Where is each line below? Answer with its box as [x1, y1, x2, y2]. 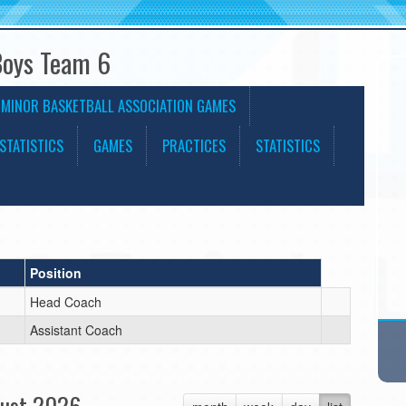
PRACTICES [162, 134, 226, 157]
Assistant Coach [30, 321, 122, 339]
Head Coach [30, 293, 101, 311]
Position [30, 264, 82, 282]
